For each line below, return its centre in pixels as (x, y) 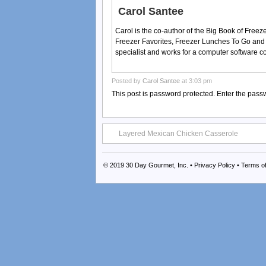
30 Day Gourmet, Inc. (157, 165)
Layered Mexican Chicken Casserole (178, 133)
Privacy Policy (215, 165)
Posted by (127, 80)
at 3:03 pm (196, 80)
